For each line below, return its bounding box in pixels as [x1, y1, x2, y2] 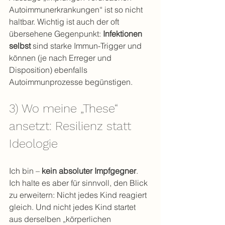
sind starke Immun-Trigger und [31, 41, 144, 51]
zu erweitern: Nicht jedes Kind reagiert [9, 190, 149, 200]
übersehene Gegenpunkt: [9, 29, 103, 39]
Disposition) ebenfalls [9, 65, 89, 75]
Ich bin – [9, 166, 42, 176]
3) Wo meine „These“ [9, 101, 122, 116]
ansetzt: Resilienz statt [9, 119, 135, 133]
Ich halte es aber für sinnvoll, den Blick [9, 178, 150, 188]
